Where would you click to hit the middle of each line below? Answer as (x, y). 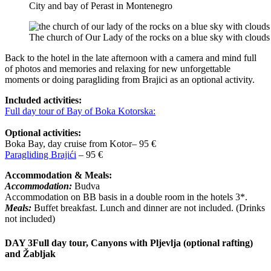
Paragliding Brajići (41, 155)
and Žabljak (30, 253)
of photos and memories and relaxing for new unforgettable (118, 69)
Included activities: (43, 100)
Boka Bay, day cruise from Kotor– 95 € (80, 144)
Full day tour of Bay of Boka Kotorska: (80, 111)
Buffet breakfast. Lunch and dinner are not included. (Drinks (148, 208)
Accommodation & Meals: (58, 175)
